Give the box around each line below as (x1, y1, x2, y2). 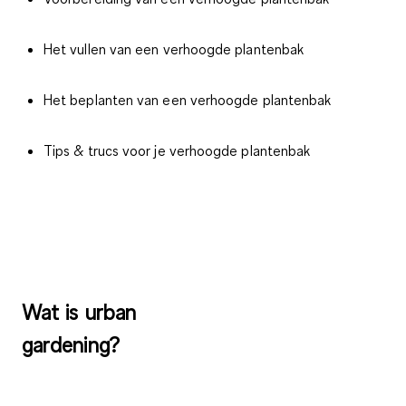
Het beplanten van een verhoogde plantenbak (43, 91, 332, 110)
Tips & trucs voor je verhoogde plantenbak (43, 141, 311, 160)
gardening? (22, 331, 120, 359)
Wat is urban (22, 298, 136, 326)
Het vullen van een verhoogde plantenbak (43, 40, 304, 59)
